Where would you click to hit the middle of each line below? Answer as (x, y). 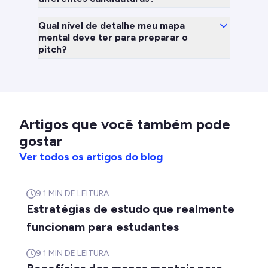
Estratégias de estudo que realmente (130, 209)
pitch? (53, 50)
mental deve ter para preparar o (113, 38)
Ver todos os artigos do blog (91, 157)
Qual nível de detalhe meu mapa (112, 26)
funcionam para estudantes (103, 227)
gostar (41, 141)
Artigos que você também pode (125, 124)
